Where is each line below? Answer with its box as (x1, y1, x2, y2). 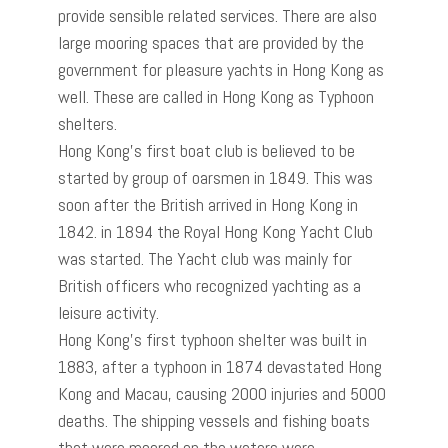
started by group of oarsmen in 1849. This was (58, 165, 373, 189)
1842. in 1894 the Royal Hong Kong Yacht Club (58, 219, 373, 243)
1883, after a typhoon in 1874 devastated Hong (58, 354, 382, 378)
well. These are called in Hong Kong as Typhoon (58, 84, 374, 108)
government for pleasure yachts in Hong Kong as (58, 57, 384, 81)
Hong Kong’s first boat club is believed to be (58, 138, 355, 162)
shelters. (58, 111, 117, 135)
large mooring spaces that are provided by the (58, 30, 364, 54)
